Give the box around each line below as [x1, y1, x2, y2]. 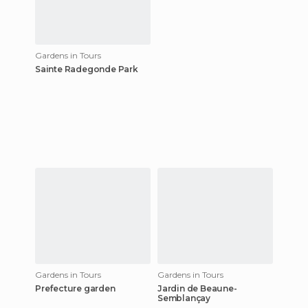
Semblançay [157, 293, 210, 303]
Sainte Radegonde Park [35, 64, 138, 74]
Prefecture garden [35, 283, 115, 294]
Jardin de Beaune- [157, 283, 237, 294]
